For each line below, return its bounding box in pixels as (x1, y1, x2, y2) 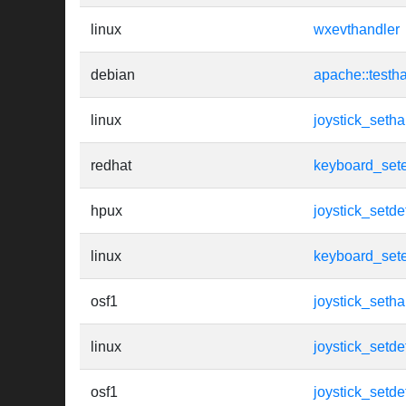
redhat (91, 158, 131, 174)
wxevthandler (314, 22, 400, 38)
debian (91, 67, 135, 83)
